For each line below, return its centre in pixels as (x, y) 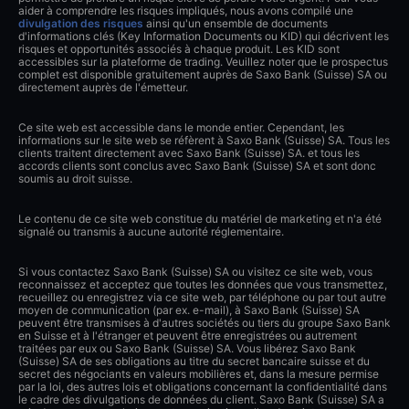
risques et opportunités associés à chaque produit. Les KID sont (179, 48)
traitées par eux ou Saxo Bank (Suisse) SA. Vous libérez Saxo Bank (187, 348)
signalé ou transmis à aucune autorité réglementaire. (151, 231)
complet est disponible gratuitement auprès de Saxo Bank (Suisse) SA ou (203, 74)
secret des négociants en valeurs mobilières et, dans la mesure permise (199, 373)
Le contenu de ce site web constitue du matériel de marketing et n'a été (200, 218)
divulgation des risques (81, 23)
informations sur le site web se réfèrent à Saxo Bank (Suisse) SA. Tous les (204, 140)
